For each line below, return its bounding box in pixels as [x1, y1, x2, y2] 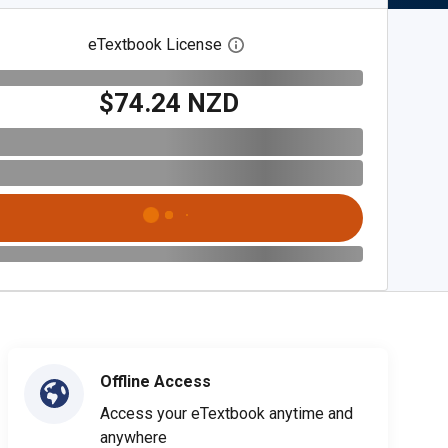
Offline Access [100, 371, 211, 391]
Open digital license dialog [243, 35, 430, 55]
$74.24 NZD [99, 87, 240, 118]
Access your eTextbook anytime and [100, 403, 353, 423]
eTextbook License [88, 35, 223, 54]
